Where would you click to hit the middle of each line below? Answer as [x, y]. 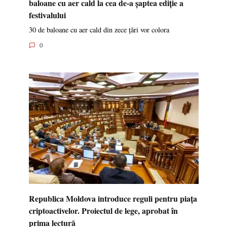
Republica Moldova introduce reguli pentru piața [113, 198]
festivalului [47, 15]
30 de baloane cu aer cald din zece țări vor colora [99, 29]
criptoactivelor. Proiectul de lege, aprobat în [103, 210]
